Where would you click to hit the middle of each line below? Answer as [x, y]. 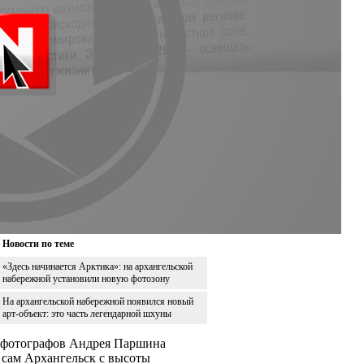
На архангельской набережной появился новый [98, 301]
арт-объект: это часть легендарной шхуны [87, 313]
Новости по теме [38, 243]
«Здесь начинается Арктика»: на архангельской [97, 266]
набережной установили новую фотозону [86, 278]
